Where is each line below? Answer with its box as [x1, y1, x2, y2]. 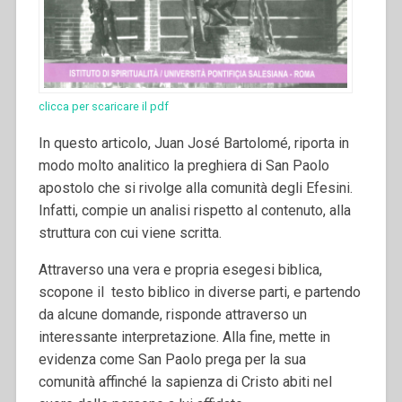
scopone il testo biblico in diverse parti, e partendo [38, 284, 361, 301]
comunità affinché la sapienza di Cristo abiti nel [38, 373, 332, 391]
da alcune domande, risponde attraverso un [38, 306, 307, 324]
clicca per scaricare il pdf [38, 100, 169, 114]
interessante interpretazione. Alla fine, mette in [38, 328, 330, 346]
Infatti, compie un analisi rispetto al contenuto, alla [38, 202, 351, 220]
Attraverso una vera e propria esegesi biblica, [38, 261, 322, 279]
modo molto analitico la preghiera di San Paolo [38, 157, 329, 175]
